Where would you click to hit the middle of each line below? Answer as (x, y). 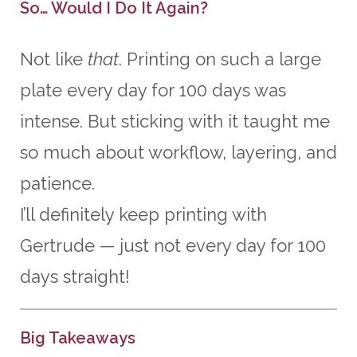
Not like (54, 59)
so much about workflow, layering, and (178, 152)
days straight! (75, 276)
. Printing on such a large (220, 59)
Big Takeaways (78, 337)
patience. (57, 183)
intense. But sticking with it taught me (175, 121)
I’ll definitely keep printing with (143, 214)
